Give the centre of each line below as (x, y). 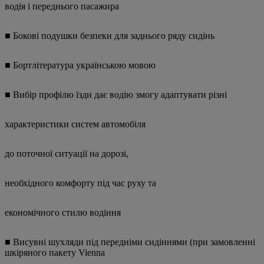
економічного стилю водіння (63, 213)
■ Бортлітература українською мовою (80, 65)
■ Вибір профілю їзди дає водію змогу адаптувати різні (116, 95)
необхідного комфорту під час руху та (80, 183)
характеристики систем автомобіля (75, 124)
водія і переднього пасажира (62, 6)
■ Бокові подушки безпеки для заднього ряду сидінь (110, 36)
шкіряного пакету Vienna (55, 253)
